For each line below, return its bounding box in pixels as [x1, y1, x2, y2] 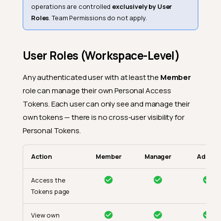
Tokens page [31, 187, 70, 196]
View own [31, 211, 60, 220]
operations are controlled [31, 2, 112, 11]
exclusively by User [112, 2, 172, 11]
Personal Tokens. [23, 125, 81, 136]
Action [31, 152, 52, 161]
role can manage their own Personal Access [23, 85, 171, 96]
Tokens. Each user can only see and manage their [23, 99, 190, 110]
